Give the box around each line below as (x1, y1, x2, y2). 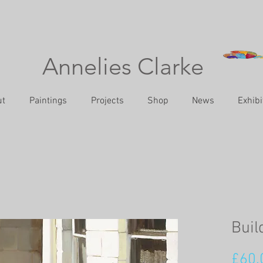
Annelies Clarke (42, 52, 204, 80)
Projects (91, 95, 124, 107)
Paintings (29, 95, 67, 107)
